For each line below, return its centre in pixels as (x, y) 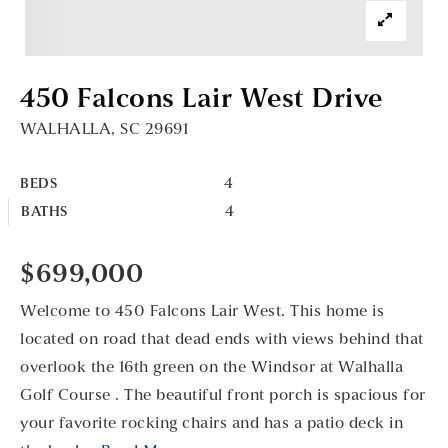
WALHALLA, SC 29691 (104, 130)
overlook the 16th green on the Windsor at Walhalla (211, 368)
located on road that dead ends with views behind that (222, 340)
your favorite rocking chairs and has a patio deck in (211, 424)
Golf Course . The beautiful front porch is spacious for (223, 396)
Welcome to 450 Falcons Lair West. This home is (202, 312)
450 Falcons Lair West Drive (201, 100)
